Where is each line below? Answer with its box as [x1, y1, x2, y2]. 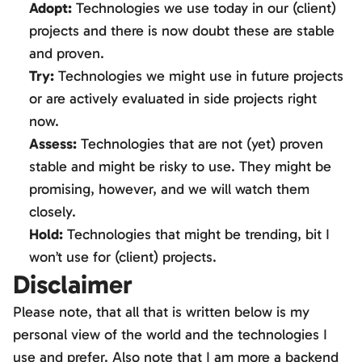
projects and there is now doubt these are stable [29, 22, 335, 40]
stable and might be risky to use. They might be [29, 158, 331, 175]
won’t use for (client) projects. [29, 248, 217, 266]
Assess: [29, 135, 77, 153]
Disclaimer [13, 269, 133, 300]
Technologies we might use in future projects [54, 67, 343, 85]
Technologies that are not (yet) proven [77, 135, 323, 153]
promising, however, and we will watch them [29, 180, 309, 198]
